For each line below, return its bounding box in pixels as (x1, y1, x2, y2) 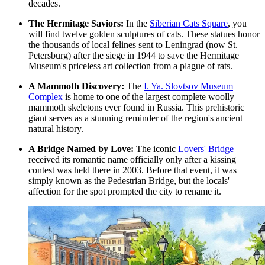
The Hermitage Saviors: (28, 18, 124, 29)
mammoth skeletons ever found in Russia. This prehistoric (28, 102, 244, 113)
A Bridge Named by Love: (28, 144, 134, 154)
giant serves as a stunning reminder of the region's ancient (28, 113, 243, 124)
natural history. (28, 124, 83, 134)
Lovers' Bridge (178, 144, 234, 154)
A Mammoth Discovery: (28, 81, 124, 92)
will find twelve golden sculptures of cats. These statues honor (28, 29, 260, 40)
